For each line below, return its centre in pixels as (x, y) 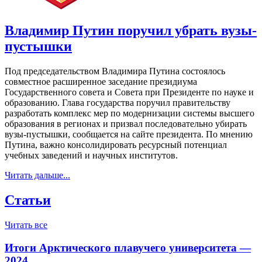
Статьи (28, 200)
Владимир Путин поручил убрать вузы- (131, 31)
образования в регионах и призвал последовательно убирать (126, 124)
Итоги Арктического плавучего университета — (128, 247)
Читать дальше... (37, 175)
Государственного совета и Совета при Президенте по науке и (129, 92)
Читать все (26, 225)
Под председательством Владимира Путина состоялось (115, 71)
